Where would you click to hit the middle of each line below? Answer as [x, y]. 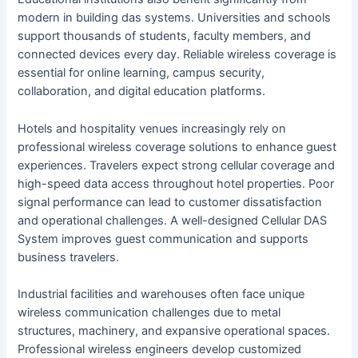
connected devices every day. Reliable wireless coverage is [177, 55]
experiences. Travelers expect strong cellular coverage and [177, 165]
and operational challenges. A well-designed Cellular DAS [173, 220]
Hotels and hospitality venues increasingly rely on [152, 128]
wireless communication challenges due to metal [149, 313]
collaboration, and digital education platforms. [142, 91]
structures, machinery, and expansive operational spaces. [174, 331]
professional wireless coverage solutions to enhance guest [177, 147]
